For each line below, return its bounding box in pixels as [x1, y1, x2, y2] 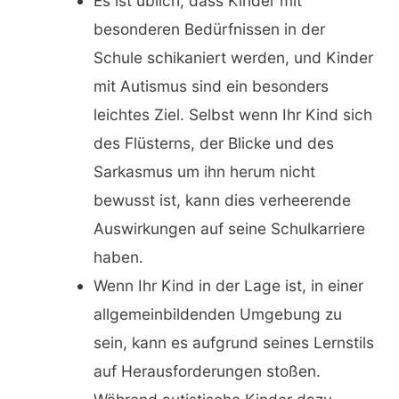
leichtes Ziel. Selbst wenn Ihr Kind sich [93, 105, 372, 125]
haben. [93, 248, 143, 267]
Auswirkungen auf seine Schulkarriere [93, 219, 365, 239]
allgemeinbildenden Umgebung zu [93, 305, 342, 324]
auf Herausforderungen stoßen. [93, 362, 321, 381]
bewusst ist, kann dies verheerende [93, 191, 351, 210]
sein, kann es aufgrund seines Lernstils [93, 333, 374, 353]
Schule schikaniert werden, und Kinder [93, 48, 373, 68]
